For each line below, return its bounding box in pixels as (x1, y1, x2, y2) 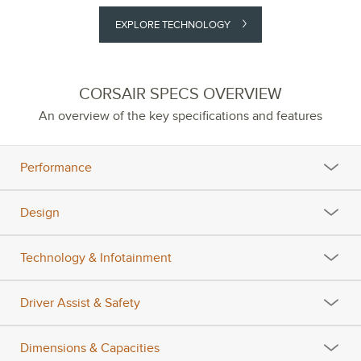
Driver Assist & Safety (20, 294, 140, 311)
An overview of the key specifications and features (39, 108, 322, 125)
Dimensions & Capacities (20, 339, 160, 356)
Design (20, 204, 60, 221)
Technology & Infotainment (20, 249, 172, 266)
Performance (20, 159, 92, 176)
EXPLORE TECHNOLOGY (115, 18, 233, 31)
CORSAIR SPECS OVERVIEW (79, 85, 282, 105)
